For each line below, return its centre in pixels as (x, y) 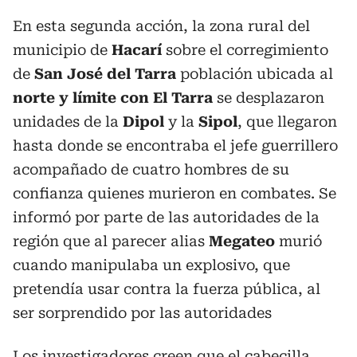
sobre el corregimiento (245, 50)
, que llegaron (287, 122)
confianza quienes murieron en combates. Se (175, 193)
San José (69, 74)
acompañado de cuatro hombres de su (151, 169)
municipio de (62, 50)
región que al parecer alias (111, 241)
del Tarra (141, 74)
